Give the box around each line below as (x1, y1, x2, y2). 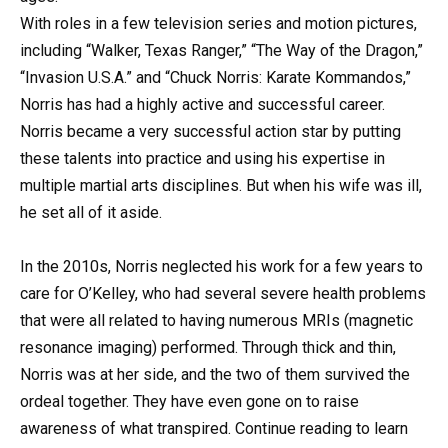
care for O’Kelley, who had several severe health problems (20, 284, 426, 304)
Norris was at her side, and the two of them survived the (20, 365, 410, 385)
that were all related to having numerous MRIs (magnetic (20, 311, 413, 331)
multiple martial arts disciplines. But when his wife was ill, (20, 175, 422, 195)
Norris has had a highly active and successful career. (20, 94, 385, 114)
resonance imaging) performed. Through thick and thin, (20, 338, 396, 358)
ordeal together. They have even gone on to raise (20, 392, 359, 412)
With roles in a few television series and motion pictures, (20, 13, 417, 33)
